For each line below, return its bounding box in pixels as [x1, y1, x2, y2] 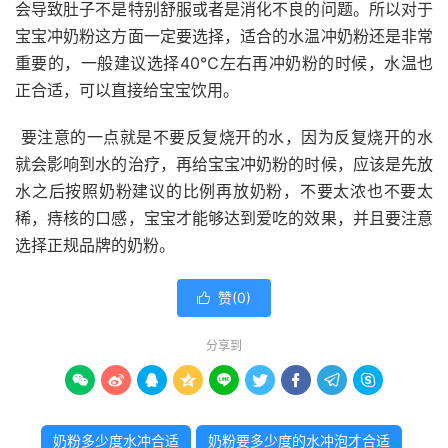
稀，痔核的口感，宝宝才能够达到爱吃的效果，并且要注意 [15, 208, 433, 228]
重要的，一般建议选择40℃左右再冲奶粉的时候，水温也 [15, 53, 433, 73]
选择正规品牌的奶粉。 [15, 235, 175, 255]
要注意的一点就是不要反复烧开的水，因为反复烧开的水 [15, 127, 433, 147]
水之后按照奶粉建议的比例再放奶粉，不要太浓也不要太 [15, 181, 433, 201]
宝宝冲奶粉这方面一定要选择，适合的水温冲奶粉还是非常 [15, 26, 433, 46]
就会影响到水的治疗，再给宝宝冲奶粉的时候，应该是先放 [15, 154, 433, 174]
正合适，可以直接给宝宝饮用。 [15, 80, 239, 100]
